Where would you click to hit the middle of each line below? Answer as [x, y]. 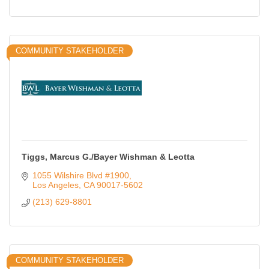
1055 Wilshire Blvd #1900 [80, 176]
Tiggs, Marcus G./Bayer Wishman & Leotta [108, 157]
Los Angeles [55, 185]
